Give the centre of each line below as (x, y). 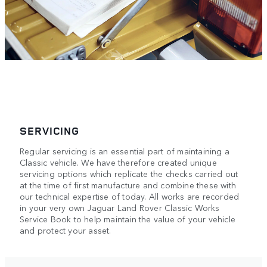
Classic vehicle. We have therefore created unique (118, 162)
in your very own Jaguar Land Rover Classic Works (120, 207)
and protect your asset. (66, 230)
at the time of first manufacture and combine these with (128, 184)
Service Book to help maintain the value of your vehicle (128, 218)
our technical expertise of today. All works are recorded (130, 196)
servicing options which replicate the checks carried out (129, 173)
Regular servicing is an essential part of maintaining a (125, 150)
